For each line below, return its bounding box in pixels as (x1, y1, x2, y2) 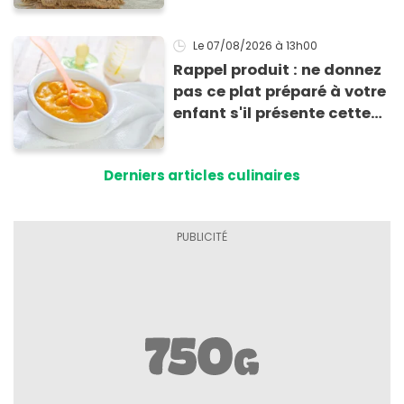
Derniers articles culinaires (104, 166, 300, 186)
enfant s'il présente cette (173, 103, 372, 124)
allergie (173, 124, 234, 146)
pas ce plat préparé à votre (173, 81, 387, 103)
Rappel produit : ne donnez (173, 60, 382, 81)
